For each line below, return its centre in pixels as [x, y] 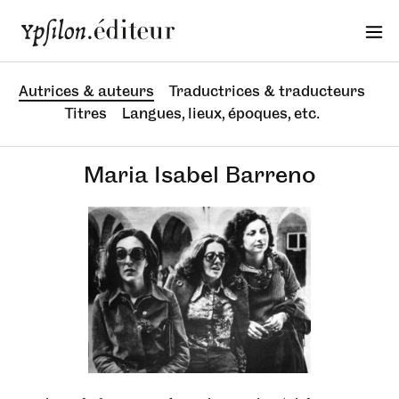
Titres [86, 113]
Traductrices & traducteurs [267, 91]
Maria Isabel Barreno [199, 175]
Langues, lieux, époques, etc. [220, 113]
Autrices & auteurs [87, 91]
